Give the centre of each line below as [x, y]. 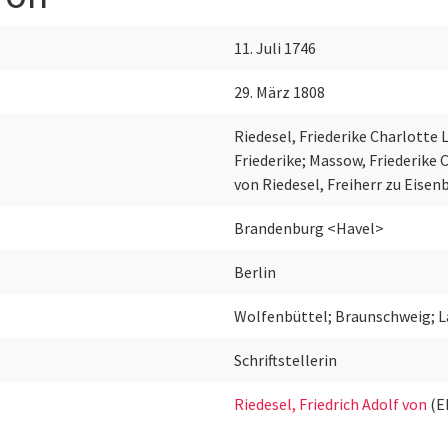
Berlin [255, 272]
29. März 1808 [279, 92]
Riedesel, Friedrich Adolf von [332, 404]
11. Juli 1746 [275, 48]
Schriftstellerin [285, 360]
